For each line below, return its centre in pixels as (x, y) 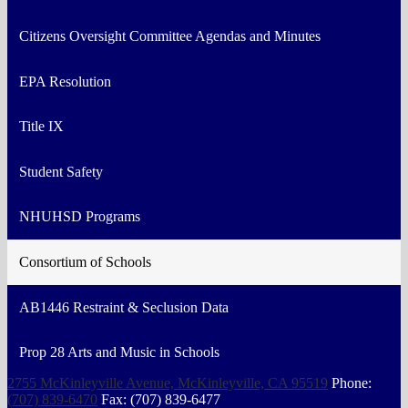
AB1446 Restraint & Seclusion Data (123, 307)
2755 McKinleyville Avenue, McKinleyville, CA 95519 (168, 383)
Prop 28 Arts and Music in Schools (119, 352)
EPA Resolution (65, 81)
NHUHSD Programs (79, 217)
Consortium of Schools (85, 262)
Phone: (352, 383)
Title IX (41, 127)
